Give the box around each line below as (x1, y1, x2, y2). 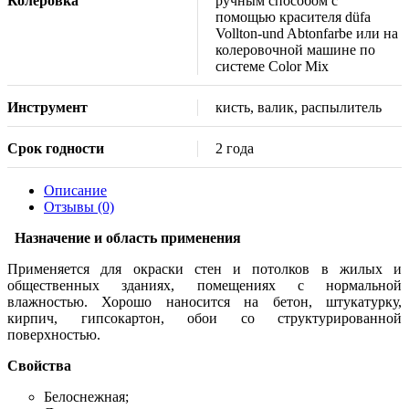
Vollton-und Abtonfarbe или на (215, 25, 399, 41)
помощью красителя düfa (215, 8, 372, 25)
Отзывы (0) (44, 198, 114, 215)
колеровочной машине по (215, 41, 376, 58)
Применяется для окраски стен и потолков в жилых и (7, 260, 402, 277)
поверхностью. (7, 326, 100, 342)
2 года (215, 140, 255, 156)
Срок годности (7, 140, 104, 156)
